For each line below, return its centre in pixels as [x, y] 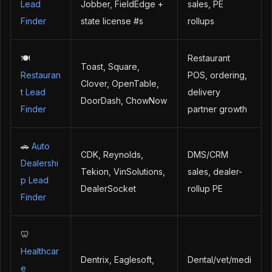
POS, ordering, [217, 75]
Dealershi [39, 163]
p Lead [35, 180]
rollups [201, 21]
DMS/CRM [208, 155]
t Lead [33, 92]
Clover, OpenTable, [120, 83]
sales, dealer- [215, 172]
